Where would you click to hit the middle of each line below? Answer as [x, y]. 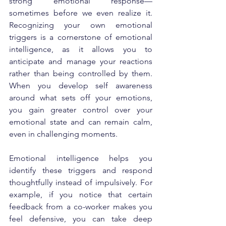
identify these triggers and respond [81, 170]
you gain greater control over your [81, 109]
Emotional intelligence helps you [81, 158]
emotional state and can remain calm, [81, 122]
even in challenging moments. [63, 134]
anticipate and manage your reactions [81, 61]
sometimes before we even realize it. [81, 13]
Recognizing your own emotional [81, 25]
